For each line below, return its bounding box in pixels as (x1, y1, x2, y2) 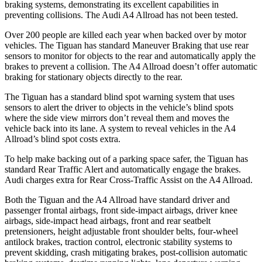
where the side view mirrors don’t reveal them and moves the (5, 112, 229, 123)
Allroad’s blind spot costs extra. (5, 133, 120, 144)
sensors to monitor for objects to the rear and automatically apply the (5, 50, 256, 61)
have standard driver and (137, 194, 230, 205)
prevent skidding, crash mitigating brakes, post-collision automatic (5, 247, 247, 257)
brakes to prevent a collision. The (5, 61, 129, 71)
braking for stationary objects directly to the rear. (5, 71, 182, 82)
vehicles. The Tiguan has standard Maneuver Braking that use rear (5, 40, 249, 50)
